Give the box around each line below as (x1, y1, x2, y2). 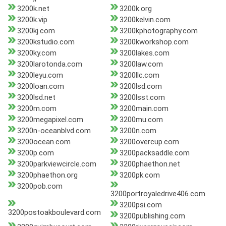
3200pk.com (119, 171, 160, 180)
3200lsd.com (119, 82, 162, 91)
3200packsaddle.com (119, 148, 190, 158)
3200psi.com (119, 200, 162, 210)
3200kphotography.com (119, 26, 198, 36)
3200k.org (119, 4, 152, 14)
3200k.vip (17, 15, 47, 25)
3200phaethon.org (17, 171, 78, 180)
